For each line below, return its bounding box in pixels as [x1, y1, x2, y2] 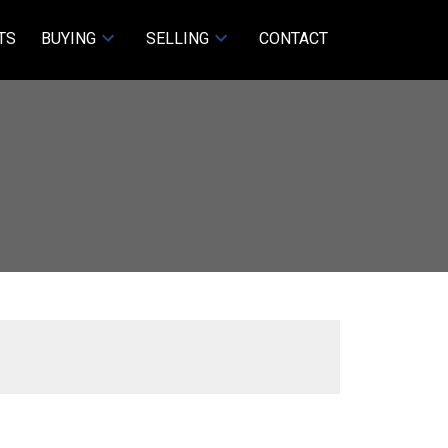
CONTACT [258, 29, 328, 48]
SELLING [146, 29, 210, 48]
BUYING [41, 29, 97, 48]
